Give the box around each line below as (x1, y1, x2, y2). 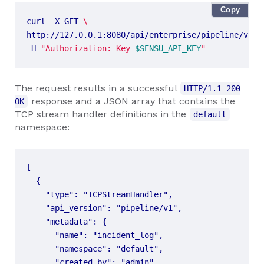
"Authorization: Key (41, 43, 135, 53)
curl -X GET (27, 16, 83, 26)
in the (157, 108, 189, 120)
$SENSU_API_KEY (135, 43, 201, 53)
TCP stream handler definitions (15, 108, 157, 120)
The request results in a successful (15, 82, 180, 94)
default (193, 109, 226, 119)
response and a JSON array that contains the (28, 95, 235, 107)
